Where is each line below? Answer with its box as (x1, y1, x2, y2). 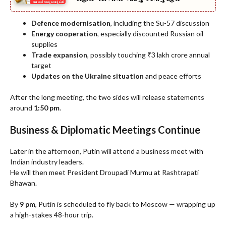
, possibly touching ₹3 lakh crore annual (87, 50, 210, 60)
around (10, 103, 34, 112)
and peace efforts (144, 72, 201, 81)
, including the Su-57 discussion (110, 19, 209, 28)
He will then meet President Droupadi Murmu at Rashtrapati (10, 168, 199, 177)
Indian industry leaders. (10, 157, 84, 166)
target (31, 61, 51, 70)
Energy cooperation (31, 29, 97, 38)
